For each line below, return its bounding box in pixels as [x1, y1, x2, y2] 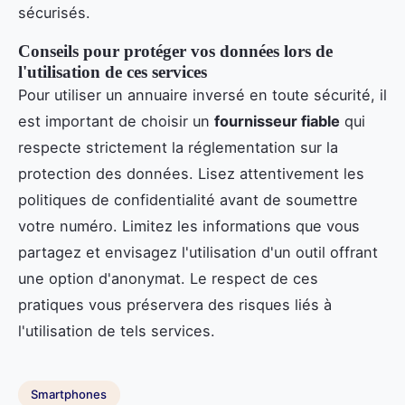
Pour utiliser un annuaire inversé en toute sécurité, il [18, 85, 387, 104]
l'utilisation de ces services [18, 61, 207, 81]
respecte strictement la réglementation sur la [18, 137, 338, 156]
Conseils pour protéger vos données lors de [18, 41, 333, 61]
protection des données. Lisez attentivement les [18, 164, 364, 183]
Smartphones [31, 387, 108, 402]
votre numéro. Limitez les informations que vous [18, 216, 360, 235]
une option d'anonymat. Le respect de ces [18, 268, 318, 287]
